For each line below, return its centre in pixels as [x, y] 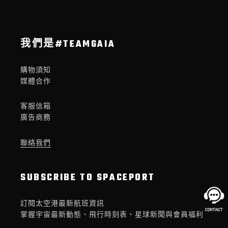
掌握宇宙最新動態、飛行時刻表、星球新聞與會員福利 [112, 215]
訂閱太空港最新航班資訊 [62, 204]
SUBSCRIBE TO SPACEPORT [88, 178]
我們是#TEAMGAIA [68, 44]
